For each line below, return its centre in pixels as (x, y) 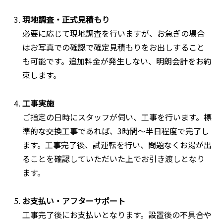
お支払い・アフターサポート (74, 200)
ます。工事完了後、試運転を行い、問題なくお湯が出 (117, 145)
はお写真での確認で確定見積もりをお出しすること (114, 47)
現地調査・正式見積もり (66, 20)
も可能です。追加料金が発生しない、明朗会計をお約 (117, 61)
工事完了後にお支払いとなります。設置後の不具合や (117, 214)
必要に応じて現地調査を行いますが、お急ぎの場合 (114, 33)
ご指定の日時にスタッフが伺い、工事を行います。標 (117, 117)
